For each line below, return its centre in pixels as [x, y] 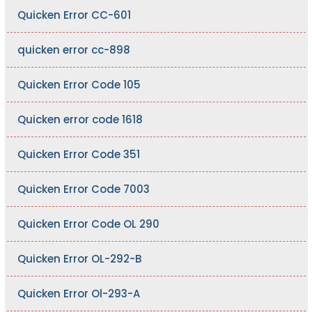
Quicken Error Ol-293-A [78, 294]
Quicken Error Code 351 [78, 155]
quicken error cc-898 [73, 50]
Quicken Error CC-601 [74, 15]
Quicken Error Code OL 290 [88, 224]
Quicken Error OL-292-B [79, 259]
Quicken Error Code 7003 [83, 189]
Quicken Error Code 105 [79, 85]
